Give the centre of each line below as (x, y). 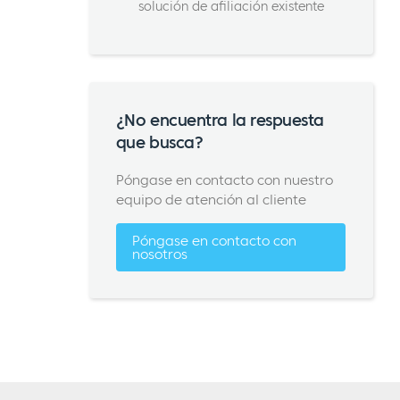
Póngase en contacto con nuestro (224, 179)
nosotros (159, 254)
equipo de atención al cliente (211, 199)
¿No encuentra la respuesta (220, 121)
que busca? (159, 143)
